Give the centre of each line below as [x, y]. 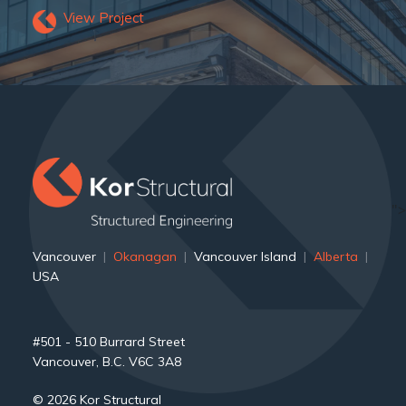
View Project [103, 18]
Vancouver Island [245, 256]
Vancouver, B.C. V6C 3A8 [106, 361]
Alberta [335, 256]
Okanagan [145, 256]
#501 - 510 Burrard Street [108, 341]
